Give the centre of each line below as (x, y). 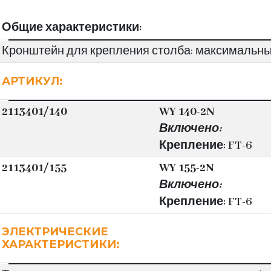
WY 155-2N (186, 168)
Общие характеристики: (72, 28)
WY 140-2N (187, 112)
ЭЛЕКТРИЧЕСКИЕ (55, 232)
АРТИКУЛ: (32, 81)
